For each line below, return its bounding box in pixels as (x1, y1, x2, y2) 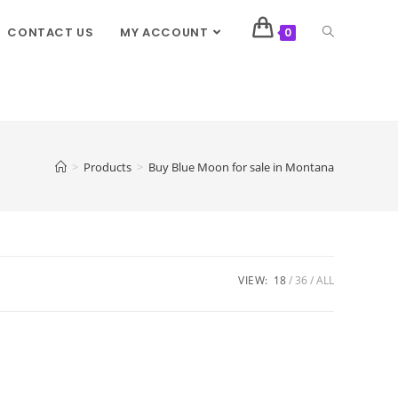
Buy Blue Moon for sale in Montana (148, 158, 334, 175)
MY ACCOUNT (120, 24, 209, 41)
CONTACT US (7, 24, 94, 41)
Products (84, 158, 131, 175)
